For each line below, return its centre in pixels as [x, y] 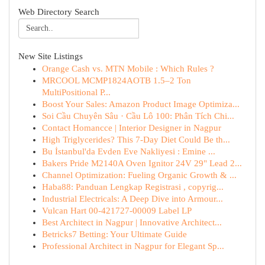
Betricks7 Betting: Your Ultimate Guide [114, 234]
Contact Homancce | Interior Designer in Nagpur [132, 128]
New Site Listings [51, 56]
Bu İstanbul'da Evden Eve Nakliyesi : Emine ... [129, 151]
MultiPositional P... [76, 92]
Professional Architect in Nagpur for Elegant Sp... [133, 246]
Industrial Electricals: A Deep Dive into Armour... [132, 199]
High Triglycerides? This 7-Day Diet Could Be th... [136, 140]
